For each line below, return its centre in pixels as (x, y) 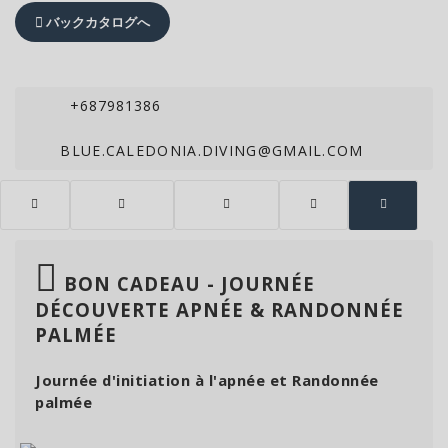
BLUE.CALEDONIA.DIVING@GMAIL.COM (209, 150)
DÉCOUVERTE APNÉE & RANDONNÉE (219, 309)
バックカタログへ (96, 22)
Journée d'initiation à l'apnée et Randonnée (207, 380)
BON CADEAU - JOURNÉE (186, 283)
